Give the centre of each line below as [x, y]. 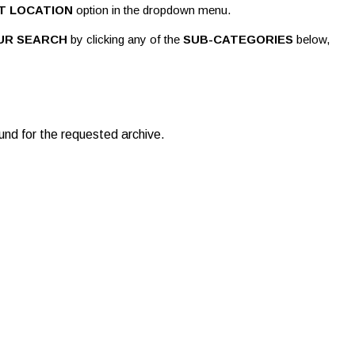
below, [312, 39]
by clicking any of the [126, 39]
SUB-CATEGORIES [239, 39]
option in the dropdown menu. [152, 10]
